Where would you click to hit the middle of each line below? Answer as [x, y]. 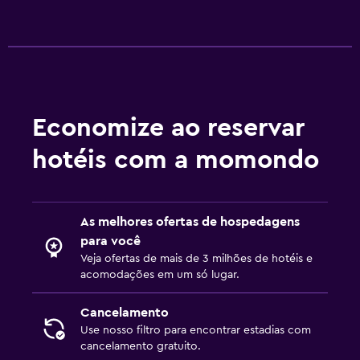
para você [110, 241]
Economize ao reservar [168, 127]
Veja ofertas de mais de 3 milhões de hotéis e [196, 258]
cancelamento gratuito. [141, 346]
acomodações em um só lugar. [160, 274]
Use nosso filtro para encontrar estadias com [196, 330]
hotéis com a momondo [176, 160]
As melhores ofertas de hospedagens [190, 221]
